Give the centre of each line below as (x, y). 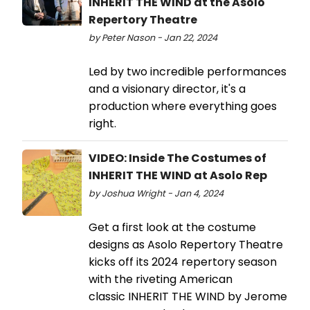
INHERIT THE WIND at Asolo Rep (178, 176)
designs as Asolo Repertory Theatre (186, 245)
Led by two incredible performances (188, 72)
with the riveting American (161, 280)
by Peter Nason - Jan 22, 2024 (153, 38)
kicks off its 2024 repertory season (183, 262)
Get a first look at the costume (172, 228)
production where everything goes (183, 107)
